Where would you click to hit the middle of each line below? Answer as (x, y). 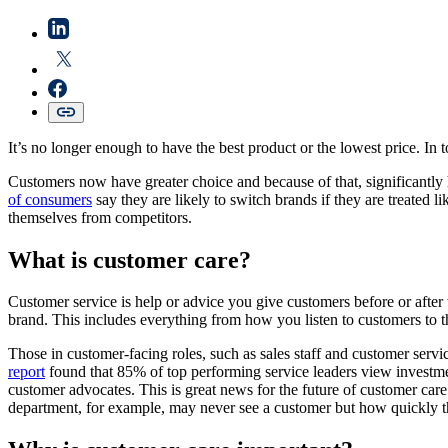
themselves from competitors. (100, 217)
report (26, 372)
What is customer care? (129, 259)
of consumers (50, 199)
